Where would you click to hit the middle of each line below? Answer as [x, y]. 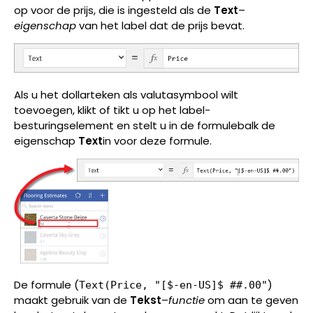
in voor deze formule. [157, 140]
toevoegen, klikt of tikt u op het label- [112, 110]
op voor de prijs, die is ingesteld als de [114, 10]
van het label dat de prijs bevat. [160, 25]
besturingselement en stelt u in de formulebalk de [145, 125]
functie [187, 300]
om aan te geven [252, 300]
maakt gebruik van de [72, 300]
